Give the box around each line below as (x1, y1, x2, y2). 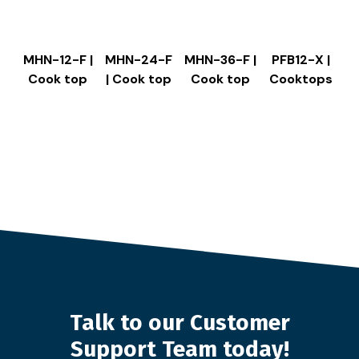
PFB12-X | (272, 51, 331, 69)
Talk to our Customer (69, 309, 290, 337)
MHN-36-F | (184, 51, 256, 69)
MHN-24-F (105, 51, 173, 69)
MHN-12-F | (22, 51, 93, 69)
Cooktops (269, 71, 333, 88)
